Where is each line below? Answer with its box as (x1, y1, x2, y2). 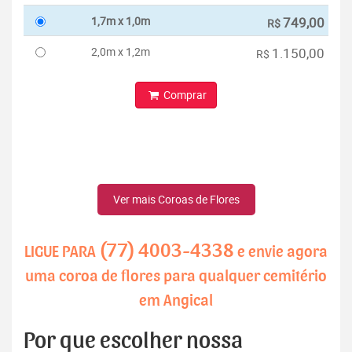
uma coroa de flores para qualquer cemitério (25, 268, 327, 285)
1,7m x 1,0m (91, 13, 150, 29)
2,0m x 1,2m (91, 44, 150, 60)
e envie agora (234, 244, 328, 261)
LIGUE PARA (24, 244, 99, 261)
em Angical (139, 292, 213, 310)
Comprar (160, 87, 207, 103)
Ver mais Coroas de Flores (112, 192, 240, 207)
